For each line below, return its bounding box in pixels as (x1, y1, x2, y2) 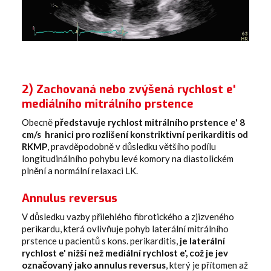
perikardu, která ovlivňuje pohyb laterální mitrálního (22, 223, 229, 234)
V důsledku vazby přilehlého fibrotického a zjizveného (22, 211, 234, 222)
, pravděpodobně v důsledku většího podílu (47, 140, 216, 152)
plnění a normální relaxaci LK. (22, 165, 138, 176)
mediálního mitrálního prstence (22, 96, 194, 111)
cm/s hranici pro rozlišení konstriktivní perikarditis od (22, 128, 248, 140)
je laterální (180, 235, 225, 246)
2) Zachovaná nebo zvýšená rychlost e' (22, 81, 236, 97)
